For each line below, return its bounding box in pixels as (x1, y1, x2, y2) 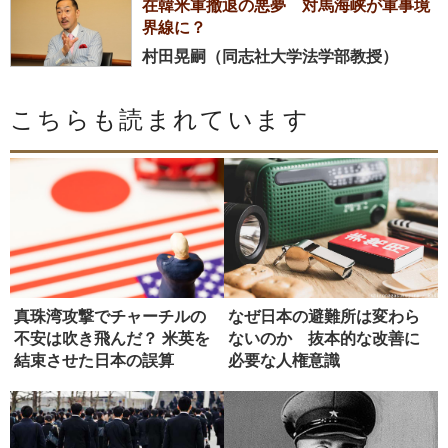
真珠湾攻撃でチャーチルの (14, 307, 206, 325)
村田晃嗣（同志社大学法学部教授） (142, 48, 398, 66)
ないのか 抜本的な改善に (228, 329, 420, 347)
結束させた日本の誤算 (14, 351, 174, 369)
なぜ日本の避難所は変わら (228, 307, 420, 325)
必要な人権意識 (228, 351, 340, 369)
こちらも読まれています (10, 107, 310, 134)
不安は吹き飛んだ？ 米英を (14, 329, 210, 347)
